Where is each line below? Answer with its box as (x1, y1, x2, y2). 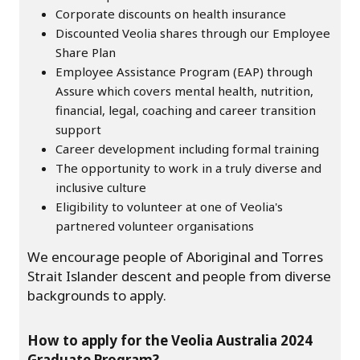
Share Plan (55, 43, 116, 60)
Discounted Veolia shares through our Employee (55, 24, 330, 41)
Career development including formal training (55, 140, 319, 157)
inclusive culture (55, 178, 146, 195)
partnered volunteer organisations (55, 217, 254, 234)
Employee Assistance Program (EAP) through (55, 63, 313, 80)
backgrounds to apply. (27, 285, 170, 305)
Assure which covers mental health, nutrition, (55, 82, 313, 99)
